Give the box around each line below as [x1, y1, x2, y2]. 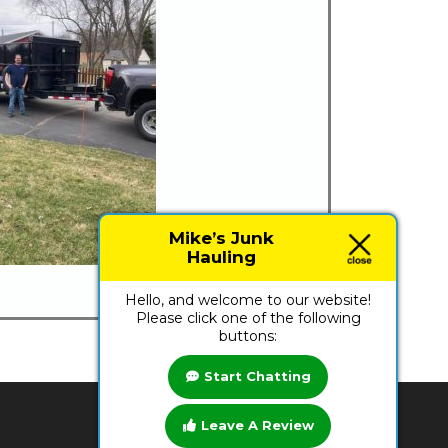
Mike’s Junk [168, 228, 274, 248]
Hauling [186, 247, 256, 267]
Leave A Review [200, 417, 314, 434]
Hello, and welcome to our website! [125, 291, 371, 309]
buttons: [219, 327, 277, 345]
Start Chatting [203, 368, 311, 385]
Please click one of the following [135, 309, 361, 327]
